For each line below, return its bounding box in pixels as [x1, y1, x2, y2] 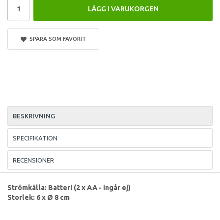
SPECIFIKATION [13, 134, 57, 141]
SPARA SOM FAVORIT [26, 35, 86, 42]
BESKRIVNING [13, 112, 55, 119]
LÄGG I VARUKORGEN [87, 4, 159, 13]
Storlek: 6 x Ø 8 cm [7, 193, 70, 201]
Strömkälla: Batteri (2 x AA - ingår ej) [7, 183, 131, 192]
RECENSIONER [13, 156, 54, 164]
